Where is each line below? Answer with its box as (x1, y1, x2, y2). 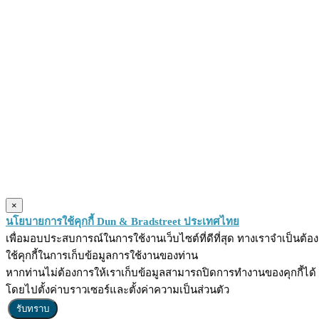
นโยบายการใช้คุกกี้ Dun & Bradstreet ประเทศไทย (6, 216, 239, 227)
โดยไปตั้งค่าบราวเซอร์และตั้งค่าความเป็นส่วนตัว (6, 284, 229, 296)
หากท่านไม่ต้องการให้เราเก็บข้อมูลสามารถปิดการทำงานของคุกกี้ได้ (6, 267, 316, 278)
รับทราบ (16, 303, 49, 314)
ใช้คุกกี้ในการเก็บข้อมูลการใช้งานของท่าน (6, 250, 198, 261)
